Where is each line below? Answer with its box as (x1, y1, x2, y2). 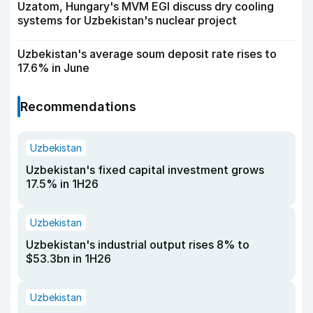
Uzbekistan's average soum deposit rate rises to (17, 47, 277, 61)
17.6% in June (17, 61, 89, 75)
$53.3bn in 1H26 (26, 252, 111, 266)
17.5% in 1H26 (26, 177, 99, 191)
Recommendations (20, 99, 136, 115)
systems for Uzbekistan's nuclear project (17, 13, 237, 28)
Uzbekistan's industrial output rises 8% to (26, 238, 249, 252)
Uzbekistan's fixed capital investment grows (26, 163, 264, 177)
